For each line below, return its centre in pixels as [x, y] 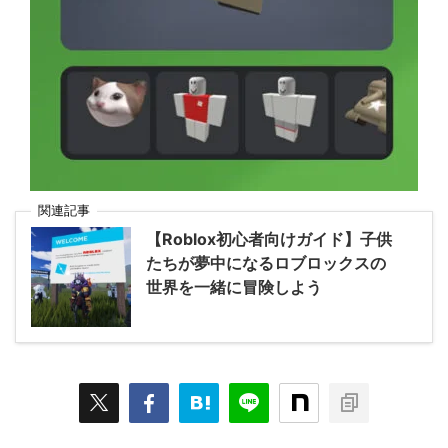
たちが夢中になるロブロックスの [266, 263]
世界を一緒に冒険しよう [234, 287]
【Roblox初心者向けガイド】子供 [269, 239]
